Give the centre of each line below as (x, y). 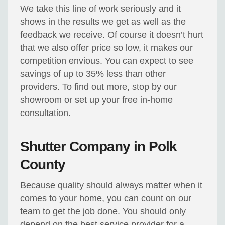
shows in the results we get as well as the (103, 22)
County (43, 165)
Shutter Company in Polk (99, 147)
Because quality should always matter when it (111, 186)
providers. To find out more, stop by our (99, 87)
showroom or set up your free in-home (97, 100)
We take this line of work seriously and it (101, 9)
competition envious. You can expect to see (107, 61)
